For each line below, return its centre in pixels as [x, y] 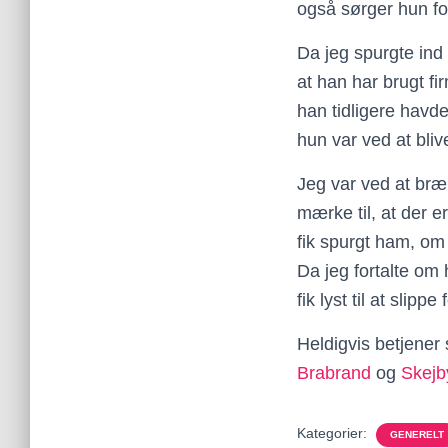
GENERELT [417, 434]
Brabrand [334, 373]
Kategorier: [334, 433]
